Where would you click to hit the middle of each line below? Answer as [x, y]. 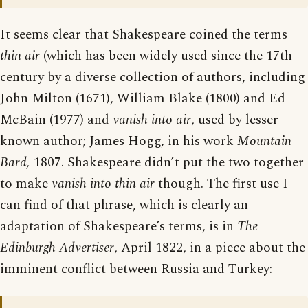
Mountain [264, 142]
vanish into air [152, 120]
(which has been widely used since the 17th [166, 56]
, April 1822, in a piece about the [210, 248]
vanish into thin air [103, 184]
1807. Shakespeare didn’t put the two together [167, 163]
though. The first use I [221, 184]
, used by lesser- [237, 120]
